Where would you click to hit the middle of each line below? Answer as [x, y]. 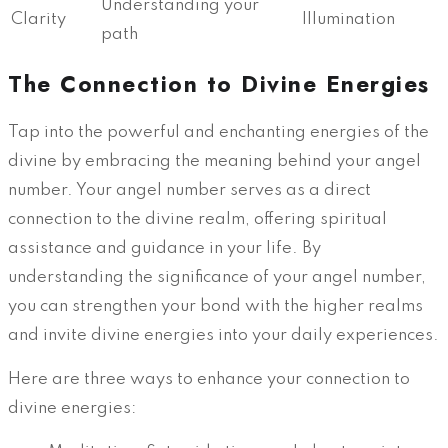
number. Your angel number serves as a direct [189, 191]
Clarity [38, 19]
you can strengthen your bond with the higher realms [215, 307]
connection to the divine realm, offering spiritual [197, 220]
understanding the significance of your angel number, [217, 278]
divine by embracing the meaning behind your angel [214, 162]
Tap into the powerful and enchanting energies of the [218, 133]
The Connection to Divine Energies [219, 84]
